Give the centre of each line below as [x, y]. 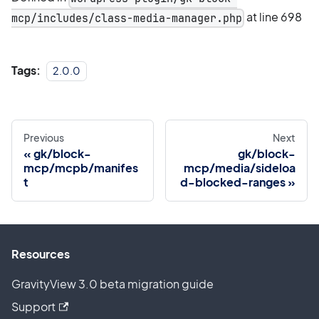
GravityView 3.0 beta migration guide [113, 284]
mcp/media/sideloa [240, 167]
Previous [44, 137]
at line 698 [273, 16]
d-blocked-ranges [233, 182]
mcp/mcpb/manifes [81, 167]
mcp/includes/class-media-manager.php [127, 18]
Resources [41, 254]
